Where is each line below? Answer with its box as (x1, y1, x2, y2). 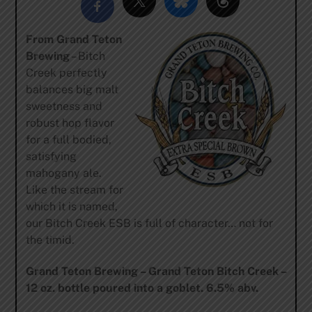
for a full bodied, (25, 133, 111, 147)
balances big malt (25, 83, 118, 97)
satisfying (25, 150, 77, 164)
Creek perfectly (25, 66, 107, 80)
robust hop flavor (25, 116, 114, 130)
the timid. (25, 233, 75, 247)
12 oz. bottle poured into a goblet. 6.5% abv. (25, 281, 258, 295)
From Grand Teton (25, 33, 122, 47)
